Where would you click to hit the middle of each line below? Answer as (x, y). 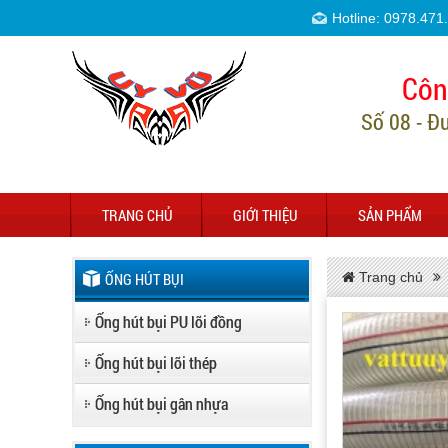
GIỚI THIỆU (265, 215)
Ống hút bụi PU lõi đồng (168, 321)
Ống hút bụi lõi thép (156, 362)
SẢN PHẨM (390, 215)
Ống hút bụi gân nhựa (161, 403)
